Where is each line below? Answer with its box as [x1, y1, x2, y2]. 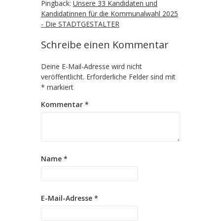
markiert [45, 82, 74, 92]
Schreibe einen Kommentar [41, 38, 169, 51]
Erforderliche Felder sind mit [86, 72, 176, 81]
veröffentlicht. [41, 72, 84, 81]
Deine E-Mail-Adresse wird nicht [41, 62, 142, 71]
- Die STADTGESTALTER [41, 19, 119, 29]
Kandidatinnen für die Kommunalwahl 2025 [41, 9, 178, 18]
